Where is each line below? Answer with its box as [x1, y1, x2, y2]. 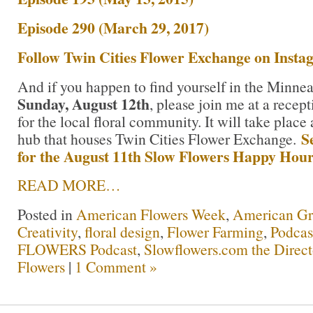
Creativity [17, 221, 78, 242]
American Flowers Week [76, 204, 226, 225]
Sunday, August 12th [17, 92, 150, 115]
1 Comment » [75, 256, 157, 277]
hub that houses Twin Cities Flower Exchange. [17, 128, 301, 149]
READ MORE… [17, 175, 121, 196]
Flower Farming [167, 221, 263, 242]
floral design [85, 221, 160, 242]
